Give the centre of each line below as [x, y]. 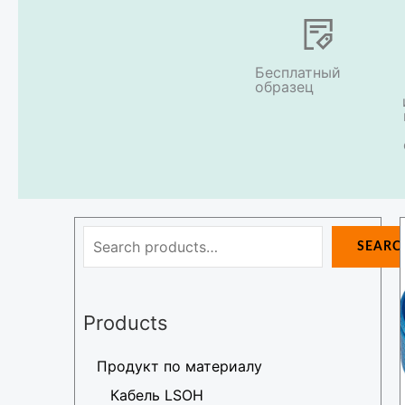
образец [284, 87]
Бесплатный [298, 72]
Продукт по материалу [179, 367]
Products [126, 322]
